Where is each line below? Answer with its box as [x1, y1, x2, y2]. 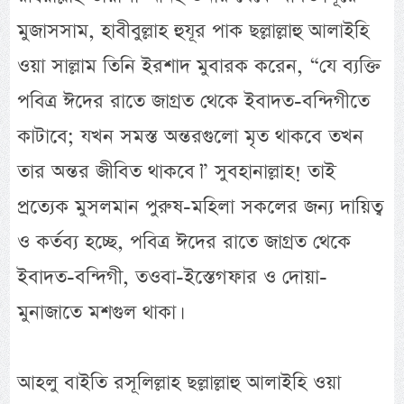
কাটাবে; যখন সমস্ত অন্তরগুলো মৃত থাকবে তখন [17, 122, 364, 151]
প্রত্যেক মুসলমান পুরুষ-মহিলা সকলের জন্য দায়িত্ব [17, 192, 384, 221]
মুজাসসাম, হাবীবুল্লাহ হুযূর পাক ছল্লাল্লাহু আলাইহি [17, 16, 370, 45]
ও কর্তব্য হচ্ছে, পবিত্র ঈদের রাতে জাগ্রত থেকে [17, 227, 352, 256]
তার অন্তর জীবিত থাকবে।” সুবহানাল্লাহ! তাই [17, 157, 336, 186]
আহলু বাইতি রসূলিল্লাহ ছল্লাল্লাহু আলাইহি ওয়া [17, 368, 342, 397]
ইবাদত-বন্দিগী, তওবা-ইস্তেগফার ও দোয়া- [17, 262, 328, 291]
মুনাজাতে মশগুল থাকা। [17, 298, 180, 326]
